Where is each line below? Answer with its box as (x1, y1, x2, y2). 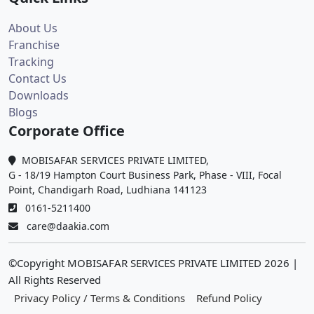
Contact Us (8, 71, 67, 87)
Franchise (8, 37, 60, 53)
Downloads (8, 88, 69, 104)
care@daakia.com (18, 219, 109, 233)
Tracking (8, 54, 54, 70)
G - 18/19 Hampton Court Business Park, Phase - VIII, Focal (8, 168, 282, 182)
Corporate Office (8, 121, 125, 141)
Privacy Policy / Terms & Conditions (14, 291, 185, 306)
